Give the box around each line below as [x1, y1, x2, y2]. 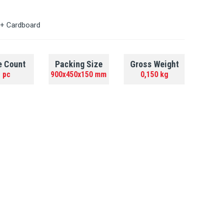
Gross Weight [130, 59, 179, 69]
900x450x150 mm [51, 70, 107, 79]
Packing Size [55, 59, 103, 69]
